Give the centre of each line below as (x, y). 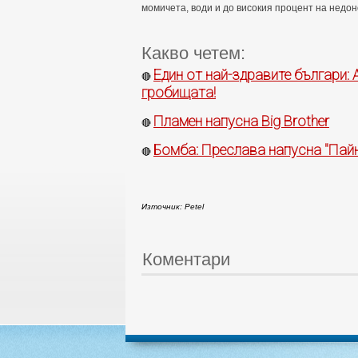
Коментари (186, 260)
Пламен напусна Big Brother (241, 121)
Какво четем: (193, 54)
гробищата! (179, 93)
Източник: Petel (173, 207)
